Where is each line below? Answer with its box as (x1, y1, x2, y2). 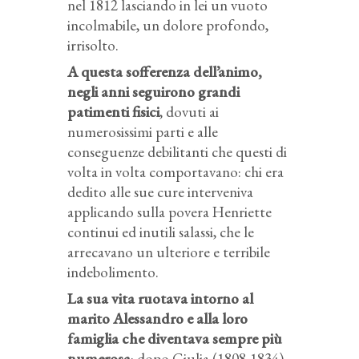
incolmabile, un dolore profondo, (67, 15, 268, 36)
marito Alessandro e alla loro (67, 309, 248, 329)
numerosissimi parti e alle (67, 122, 218, 143)
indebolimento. (67, 262, 159, 283)
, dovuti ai (159, 102, 219, 123)
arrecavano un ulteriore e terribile (67, 242, 270, 263)
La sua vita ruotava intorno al (67, 288, 253, 309)
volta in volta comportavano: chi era (67, 162, 284, 183)
